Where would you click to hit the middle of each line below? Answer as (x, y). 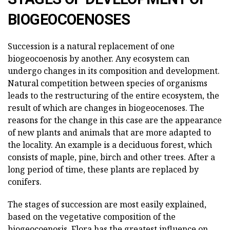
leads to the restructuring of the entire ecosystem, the (113, 96)
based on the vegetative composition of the (92, 217)
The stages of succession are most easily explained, (107, 205)
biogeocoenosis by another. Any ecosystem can (99, 59)
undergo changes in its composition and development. (114, 71)
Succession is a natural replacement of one (91, 46)
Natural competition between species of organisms (108, 83)
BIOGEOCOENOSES (69, 20)
